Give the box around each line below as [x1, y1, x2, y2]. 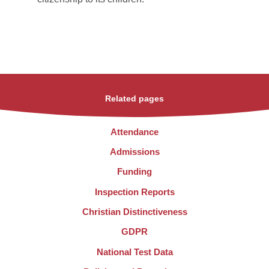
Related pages [105, 94, 164, 103]
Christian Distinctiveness [82, 207, 187, 217]
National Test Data [96, 246, 173, 257]
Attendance [110, 126, 159, 137]
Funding [117, 166, 152, 177]
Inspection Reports [94, 186, 175, 197]
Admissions [109, 147, 160, 157]
